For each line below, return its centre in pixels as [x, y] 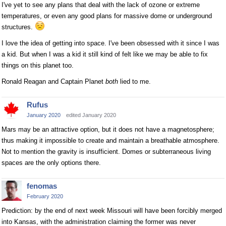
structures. [18, 27]
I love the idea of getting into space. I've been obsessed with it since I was [110, 43]
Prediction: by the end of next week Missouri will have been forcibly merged [112, 211]
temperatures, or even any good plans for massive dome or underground [107, 16]
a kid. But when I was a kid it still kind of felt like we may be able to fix [105, 54]
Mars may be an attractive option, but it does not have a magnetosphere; [108, 129]
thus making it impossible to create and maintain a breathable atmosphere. [110, 140]
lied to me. [134, 81]
